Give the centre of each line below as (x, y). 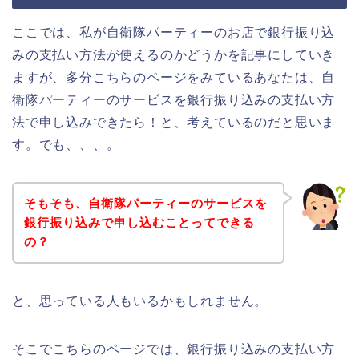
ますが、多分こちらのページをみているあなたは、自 (174, 78)
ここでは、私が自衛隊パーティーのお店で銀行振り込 (174, 33)
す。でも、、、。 (66, 145)
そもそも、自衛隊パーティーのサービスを (145, 203)
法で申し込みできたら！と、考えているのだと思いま (174, 123)
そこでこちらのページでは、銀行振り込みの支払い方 (174, 349)
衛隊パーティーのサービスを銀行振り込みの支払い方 (174, 100)
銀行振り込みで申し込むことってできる (139, 222)
